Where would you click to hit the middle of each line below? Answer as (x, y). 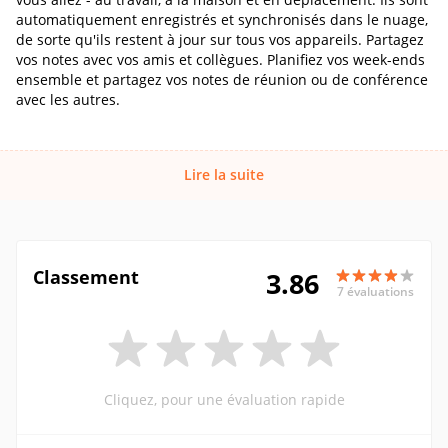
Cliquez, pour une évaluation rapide (224, 399)
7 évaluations (375, 291)
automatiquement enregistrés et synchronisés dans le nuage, (222, 19)
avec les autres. (68, 99)
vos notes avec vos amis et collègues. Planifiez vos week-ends (220, 59)
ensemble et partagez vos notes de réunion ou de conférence (222, 79)
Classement (86, 277)
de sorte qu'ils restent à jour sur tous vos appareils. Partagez (220, 39)
